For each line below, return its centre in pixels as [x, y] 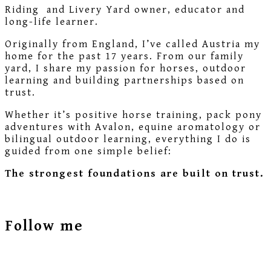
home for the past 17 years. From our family [124, 57]
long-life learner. [52, 22]
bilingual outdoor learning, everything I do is [128, 139]
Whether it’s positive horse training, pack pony [133, 115]
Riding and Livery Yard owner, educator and [125, 10]
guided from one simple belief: [88, 152]
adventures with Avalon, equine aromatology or [133, 127]
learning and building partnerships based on [125, 81]
